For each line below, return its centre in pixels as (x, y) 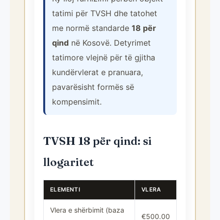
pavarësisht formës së (93, 87)
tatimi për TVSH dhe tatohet (105, 13)
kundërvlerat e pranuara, (97, 72)
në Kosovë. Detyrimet (110, 43)
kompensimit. (77, 102)
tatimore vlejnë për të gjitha (104, 57)
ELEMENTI (65, 190)
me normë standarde (92, 28)
